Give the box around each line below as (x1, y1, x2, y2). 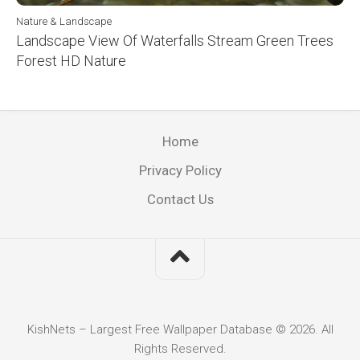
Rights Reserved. (133, 341, 227, 356)
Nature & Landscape (16, 14, 112, 27)
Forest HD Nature (16, 51, 126, 69)
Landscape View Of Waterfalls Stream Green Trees (16, 31, 333, 49)
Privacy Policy (138, 162, 222, 178)
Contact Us (146, 190, 214, 207)
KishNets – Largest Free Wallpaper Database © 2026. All (27, 321, 333, 337)
